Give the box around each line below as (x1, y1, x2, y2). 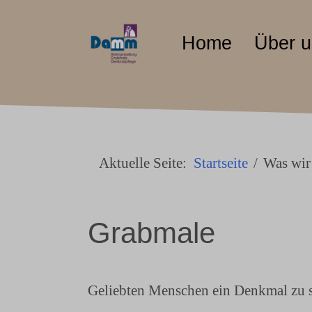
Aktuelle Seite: (99, 155, 194, 171)
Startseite (194, 155, 248, 171)
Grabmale (88, 217, 215, 250)
